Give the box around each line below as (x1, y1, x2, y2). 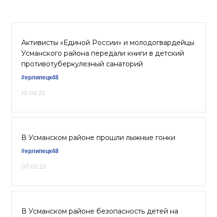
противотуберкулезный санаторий (21, 60, 143, 68)
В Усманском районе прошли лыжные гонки (21, 133, 175, 142)
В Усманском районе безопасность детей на (21, 207, 178, 216)
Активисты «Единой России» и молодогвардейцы (21, 38, 194, 47)
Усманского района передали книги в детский (21, 49, 184, 58)
